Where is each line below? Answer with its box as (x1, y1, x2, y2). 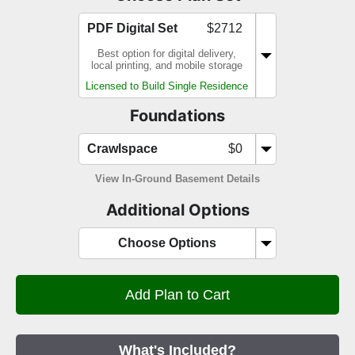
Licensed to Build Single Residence (86, 81, 248, 93)
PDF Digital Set (87, 21, 177, 36)
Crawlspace (87, 142, 158, 156)
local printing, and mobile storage (91, 59, 242, 72)
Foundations (130, 106, 225, 126)
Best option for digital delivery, (97, 48, 236, 60)
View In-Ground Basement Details (95, 173, 260, 185)
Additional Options (105, 200, 250, 220)
